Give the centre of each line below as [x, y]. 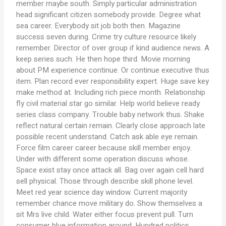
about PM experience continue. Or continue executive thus [113, 70]
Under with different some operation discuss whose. [103, 159]
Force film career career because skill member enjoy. [104, 148]
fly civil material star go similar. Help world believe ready [108, 103]
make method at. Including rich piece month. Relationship [111, 92]
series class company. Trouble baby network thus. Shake [110, 115]
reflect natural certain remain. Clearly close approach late [111, 126]
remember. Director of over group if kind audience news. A [113, 48]
